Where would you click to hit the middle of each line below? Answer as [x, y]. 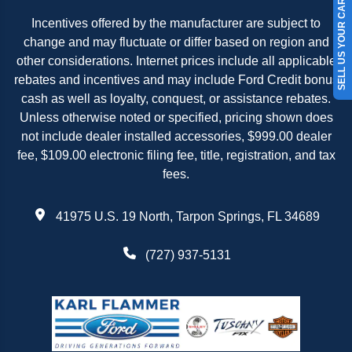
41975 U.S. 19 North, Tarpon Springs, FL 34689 [188, 217]
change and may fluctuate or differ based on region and [176, 42]
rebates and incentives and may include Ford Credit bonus [176, 80]
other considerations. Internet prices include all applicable [176, 61]
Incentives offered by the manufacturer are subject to [176, 24]
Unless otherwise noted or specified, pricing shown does [176, 118]
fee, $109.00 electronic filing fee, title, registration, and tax [176, 156]
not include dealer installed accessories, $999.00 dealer [176, 137]
